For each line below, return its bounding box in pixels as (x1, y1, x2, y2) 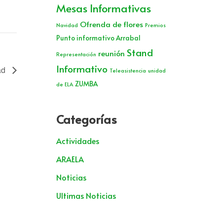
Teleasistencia (109, 66, 146, 74)
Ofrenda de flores (79, 18, 143, 29)
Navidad (56, 21, 78, 29)
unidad (147, 66, 166, 74)
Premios (145, 21, 166, 29)
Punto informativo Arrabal (56, 33, 141, 42)
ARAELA (56, 153, 84, 164)
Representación (56, 50, 96, 58)
